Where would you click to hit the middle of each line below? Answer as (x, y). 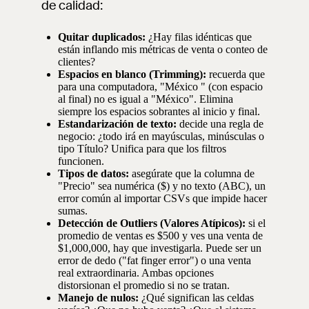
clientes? (77, 62)
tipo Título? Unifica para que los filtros (142, 149)
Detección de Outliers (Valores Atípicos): (152, 223)
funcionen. (81, 161)
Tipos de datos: (93, 173)
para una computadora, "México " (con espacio (160, 87)
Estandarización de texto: (117, 124)
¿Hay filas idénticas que (199, 37)
